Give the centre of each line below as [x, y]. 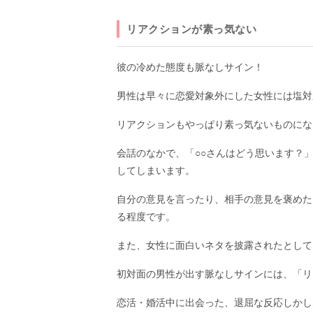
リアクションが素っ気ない [191, 29]
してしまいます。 [156, 171]
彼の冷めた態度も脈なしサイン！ [190, 67]
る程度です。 [146, 217]
